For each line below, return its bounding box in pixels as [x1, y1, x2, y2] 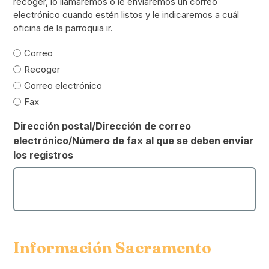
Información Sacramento [13, 238, 212, 258]
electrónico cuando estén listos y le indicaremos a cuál [13, 8, 240, 20]
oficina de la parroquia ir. [13, 22, 113, 34]
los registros [13, 148, 74, 161]
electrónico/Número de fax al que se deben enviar [13, 134, 254, 147]
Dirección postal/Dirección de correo [13, 119, 192, 132]
